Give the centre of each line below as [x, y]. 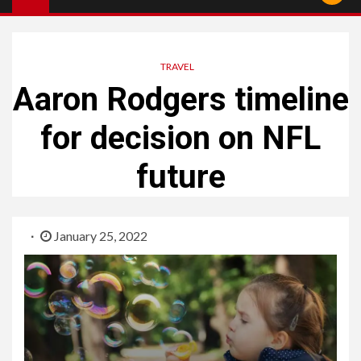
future [180, 176]
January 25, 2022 [100, 235]
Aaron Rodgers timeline [180, 99]
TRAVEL [177, 66]
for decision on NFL [180, 138]
